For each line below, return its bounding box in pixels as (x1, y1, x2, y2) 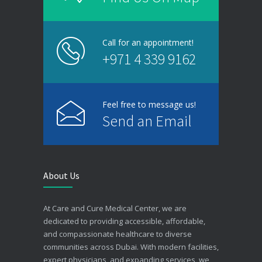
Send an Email (102, 111, 192, 130)
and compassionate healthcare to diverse (43, 228, 192, 239)
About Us (43, 169, 80, 181)
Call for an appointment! (102, 36, 194, 48)
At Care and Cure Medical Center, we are (43, 202, 187, 213)
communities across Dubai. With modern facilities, (43, 241, 219, 252)
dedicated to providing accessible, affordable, (43, 215, 205, 226)
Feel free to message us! (102, 98, 196, 110)
